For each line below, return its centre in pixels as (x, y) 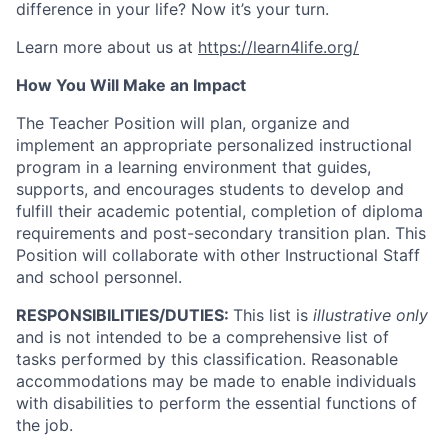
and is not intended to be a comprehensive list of (202, 336)
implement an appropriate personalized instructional (214, 144)
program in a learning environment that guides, (193, 166)
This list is (273, 314)
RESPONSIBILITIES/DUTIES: (124, 314)
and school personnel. (99, 276)
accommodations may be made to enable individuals (216, 380)
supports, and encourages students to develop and (210, 188)
